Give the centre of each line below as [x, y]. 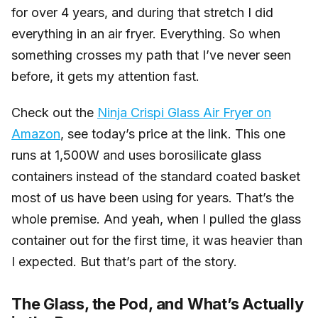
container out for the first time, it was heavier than [157, 241]
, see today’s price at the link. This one [173, 134]
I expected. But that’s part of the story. [124, 262]
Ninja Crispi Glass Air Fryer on [184, 113]
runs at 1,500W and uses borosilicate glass [136, 155]
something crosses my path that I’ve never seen [151, 55]
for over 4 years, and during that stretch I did [142, 12]
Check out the [54, 113]
